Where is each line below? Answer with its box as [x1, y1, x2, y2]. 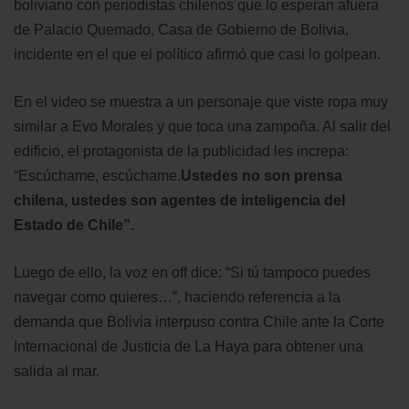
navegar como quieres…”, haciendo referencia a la [14, 289, 341, 305]
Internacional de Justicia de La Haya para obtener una [14, 339, 363, 354]
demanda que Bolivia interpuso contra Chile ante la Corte [14, 314, 384, 330]
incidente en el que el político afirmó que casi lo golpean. [14, 47, 381, 62]
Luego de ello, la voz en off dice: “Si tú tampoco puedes [14, 265, 371, 280]
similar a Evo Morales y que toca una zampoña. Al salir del [14, 119, 391, 134]
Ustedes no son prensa [181, 168, 342, 184]
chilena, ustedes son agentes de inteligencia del [14, 193, 345, 208]
